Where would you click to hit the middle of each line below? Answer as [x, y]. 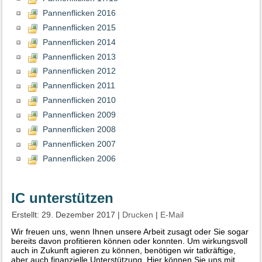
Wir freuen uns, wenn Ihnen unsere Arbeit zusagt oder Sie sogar [130, 232]
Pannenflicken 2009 [79, 115]
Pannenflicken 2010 [79, 100]
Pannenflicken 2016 [79, 13]
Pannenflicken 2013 [79, 56]
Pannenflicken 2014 [79, 42]
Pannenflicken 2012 [79, 71]
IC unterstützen [63, 198]
